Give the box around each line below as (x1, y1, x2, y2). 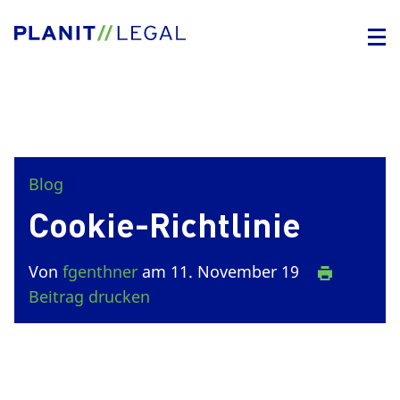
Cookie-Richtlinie (29, 203, 301, 245)
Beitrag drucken (29, 286, 150, 307)
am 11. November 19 (137, 261, 304, 282)
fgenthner (62, 261, 137, 282)
